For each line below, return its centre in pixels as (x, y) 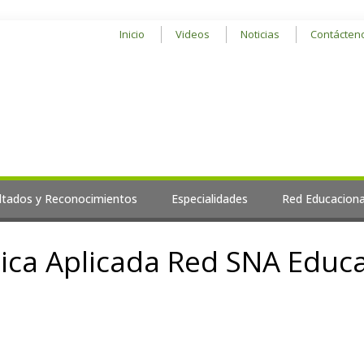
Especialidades (210, 199)
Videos (193, 34)
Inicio (132, 34)
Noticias (260, 34)
